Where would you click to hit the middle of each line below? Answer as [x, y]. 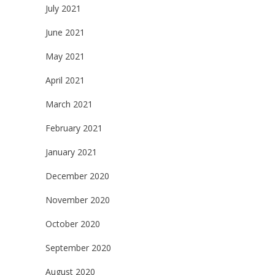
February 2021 [74, 128]
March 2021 [69, 104]
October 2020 [73, 224]
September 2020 [78, 248]
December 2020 [77, 176]
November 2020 [78, 200]
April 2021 [65, 80]
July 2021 [63, 9]
